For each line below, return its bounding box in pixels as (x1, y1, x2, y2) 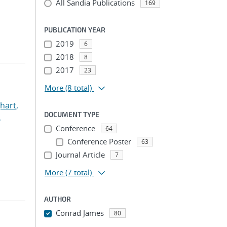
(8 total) (65, 83, 92, 93)
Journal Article (55, 149, 105, 160)
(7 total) (65, 167, 92, 177)
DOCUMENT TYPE (44, 110, 99, 119)
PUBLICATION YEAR (44, 25, 105, 34)
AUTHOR (44, 195, 71, 203)
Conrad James (55, 208, 104, 218)
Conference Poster (67, 136, 131, 146)
